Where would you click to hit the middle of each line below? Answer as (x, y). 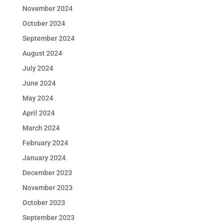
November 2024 (47, 9)
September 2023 (48, 218)
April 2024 (38, 113)
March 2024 (41, 128)
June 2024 (39, 83)
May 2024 (38, 98)
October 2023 (44, 203)
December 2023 (47, 173)
